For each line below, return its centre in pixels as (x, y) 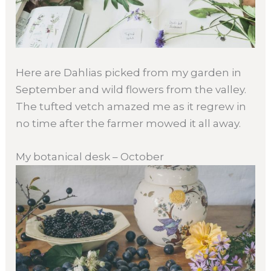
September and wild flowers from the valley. (131, 89)
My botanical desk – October (90, 156)
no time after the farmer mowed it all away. (129, 123)
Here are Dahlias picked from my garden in (129, 72)
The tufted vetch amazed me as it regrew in (131, 106)
